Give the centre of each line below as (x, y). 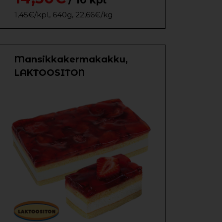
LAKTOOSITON (50, 73)
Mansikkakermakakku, (71, 59)
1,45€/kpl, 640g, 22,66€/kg (63, 15)
